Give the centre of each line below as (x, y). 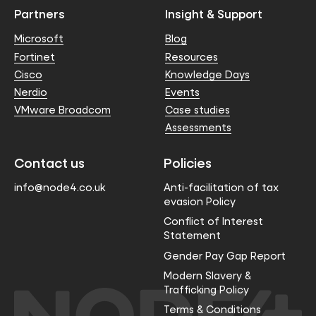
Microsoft (39, 39)
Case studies (197, 110)
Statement (193, 236)
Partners (39, 13)
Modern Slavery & (208, 275)
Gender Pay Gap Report (225, 255)
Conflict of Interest (214, 221)
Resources (192, 56)
